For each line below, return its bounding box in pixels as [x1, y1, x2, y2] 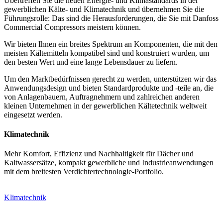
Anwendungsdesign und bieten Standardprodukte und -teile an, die [4, 83, 214, 92]
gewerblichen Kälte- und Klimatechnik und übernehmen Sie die [4, 4, 204, 13]
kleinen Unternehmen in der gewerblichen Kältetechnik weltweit [4, 101, 207, 110]
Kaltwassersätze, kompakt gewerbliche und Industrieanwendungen [4, 158, 214, 167]
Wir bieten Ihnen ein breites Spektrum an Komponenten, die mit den [4, 39, 218, 48]
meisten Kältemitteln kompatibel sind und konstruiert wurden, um [4, 48, 209, 57]
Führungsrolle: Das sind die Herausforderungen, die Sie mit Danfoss [4, 13, 219, 22]
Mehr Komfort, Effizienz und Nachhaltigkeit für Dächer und [4, 149, 194, 158]
